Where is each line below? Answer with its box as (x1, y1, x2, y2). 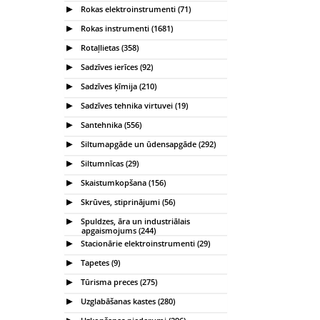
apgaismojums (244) (81, 224, 156, 236)
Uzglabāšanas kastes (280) (79, 295, 175, 306)
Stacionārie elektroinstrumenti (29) (79, 237, 210, 249)
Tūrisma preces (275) (79, 276, 157, 287)
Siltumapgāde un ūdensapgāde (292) (79, 138, 216, 149)
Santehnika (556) (79, 119, 141, 130)
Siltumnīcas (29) (79, 157, 139, 169)
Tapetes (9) (79, 256, 120, 268)
